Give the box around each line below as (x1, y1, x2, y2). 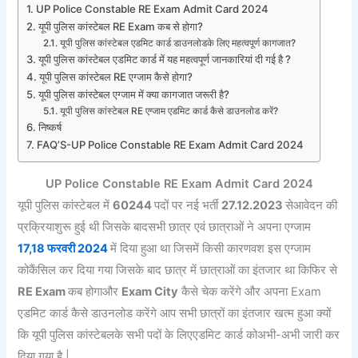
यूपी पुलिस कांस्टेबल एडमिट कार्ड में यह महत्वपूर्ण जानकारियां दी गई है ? (38, 52, 292, 66)
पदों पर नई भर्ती (154, 198, 222, 213)
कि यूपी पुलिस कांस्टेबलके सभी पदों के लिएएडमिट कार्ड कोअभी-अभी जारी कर (18, 328, 340, 343)
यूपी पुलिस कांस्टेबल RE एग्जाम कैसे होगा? (39, 70, 193, 83)
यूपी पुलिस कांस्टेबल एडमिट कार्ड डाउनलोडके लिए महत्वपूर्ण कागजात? (59, 37, 296, 49)
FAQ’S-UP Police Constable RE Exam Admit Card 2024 (37, 137, 304, 151)
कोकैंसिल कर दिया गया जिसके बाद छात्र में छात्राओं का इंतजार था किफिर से (18, 263, 338, 278)
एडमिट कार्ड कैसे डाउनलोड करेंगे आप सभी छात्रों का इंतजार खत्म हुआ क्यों (18, 306, 332, 321)
